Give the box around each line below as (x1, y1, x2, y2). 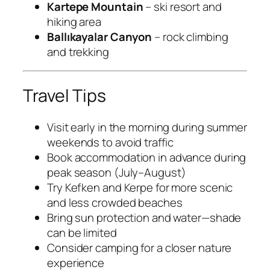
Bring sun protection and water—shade (47, 209, 242, 225)
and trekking (47, 43, 109, 60)
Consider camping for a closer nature (47, 239, 232, 256)
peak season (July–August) (47, 164, 186, 180)
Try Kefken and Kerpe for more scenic (47, 179, 233, 195)
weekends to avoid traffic (47, 134, 174, 150)
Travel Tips (23, 84, 106, 108)
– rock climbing (152, 28, 228, 45)
